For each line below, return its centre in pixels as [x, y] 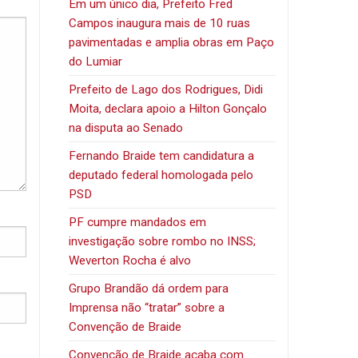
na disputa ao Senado [126, 127]
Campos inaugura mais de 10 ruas [160, 23]
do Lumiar [96, 61]
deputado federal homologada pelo [161, 175]
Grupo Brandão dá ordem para [149, 288]
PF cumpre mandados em [138, 222]
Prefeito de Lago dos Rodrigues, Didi [166, 89]
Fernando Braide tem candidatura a [162, 155]
